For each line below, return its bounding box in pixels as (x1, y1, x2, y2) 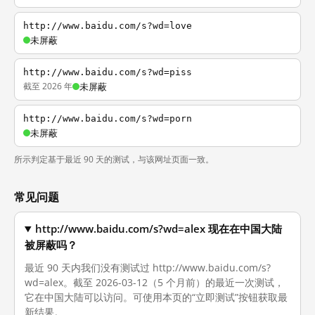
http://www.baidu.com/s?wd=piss (23, 67, 192, 77)
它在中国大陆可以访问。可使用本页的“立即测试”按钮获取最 (25, 290, 288, 304)
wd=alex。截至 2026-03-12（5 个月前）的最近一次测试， (25, 276, 284, 289)
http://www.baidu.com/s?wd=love (23, 20, 192, 31)
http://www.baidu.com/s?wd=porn (23, 113, 192, 124)
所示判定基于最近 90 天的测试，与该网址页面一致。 (14, 153, 214, 165)
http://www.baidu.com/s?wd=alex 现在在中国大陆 (35, 222, 283, 236)
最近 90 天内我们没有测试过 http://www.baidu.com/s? (25, 261, 271, 274)
